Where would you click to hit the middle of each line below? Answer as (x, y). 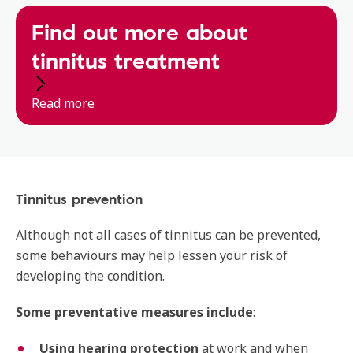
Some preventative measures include (134, 312)
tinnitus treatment (126, 60)
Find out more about (139, 32)
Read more (63, 103)
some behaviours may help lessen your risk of (152, 255)
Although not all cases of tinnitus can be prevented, (168, 235)
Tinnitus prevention (79, 199)
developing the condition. (90, 276)
